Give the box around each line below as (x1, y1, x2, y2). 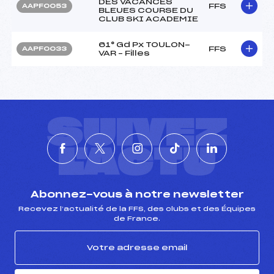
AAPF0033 (22, 45, 67, 52)
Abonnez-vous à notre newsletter (30, 190, 244, 199)
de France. (114, 215, 160, 222)
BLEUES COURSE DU (98, 6, 193, 14)
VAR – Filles (98, 49, 150, 57)
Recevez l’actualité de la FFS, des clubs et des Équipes (18, 206, 256, 212)
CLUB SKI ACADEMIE (98, 15, 198, 23)
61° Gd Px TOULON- (98, 40, 190, 48)
